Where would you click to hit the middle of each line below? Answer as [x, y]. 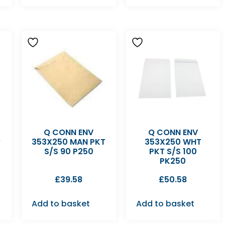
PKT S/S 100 [173, 151]
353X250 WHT [173, 142]
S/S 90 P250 [69, 151]
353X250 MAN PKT [69, 142]
